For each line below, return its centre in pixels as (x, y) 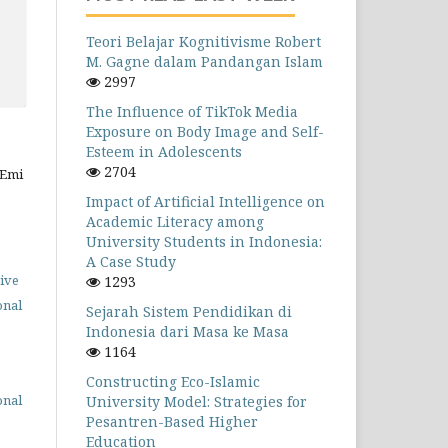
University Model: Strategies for (196, 401)
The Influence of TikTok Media (192, 111)
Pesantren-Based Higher (172, 421)
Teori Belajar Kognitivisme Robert (203, 41)
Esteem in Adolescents (164, 151)
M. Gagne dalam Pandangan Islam (204, 61)
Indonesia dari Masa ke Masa (187, 331)
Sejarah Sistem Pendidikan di (189, 311)
